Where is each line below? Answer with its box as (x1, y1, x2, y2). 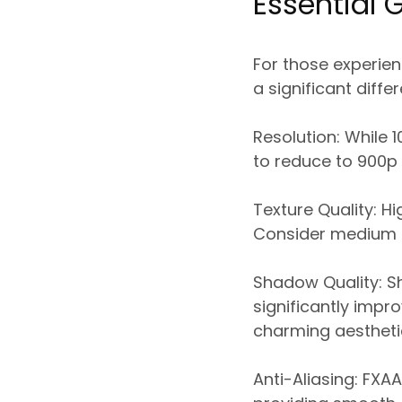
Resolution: (253, 125, 340, 148)
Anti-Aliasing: (253, 367, 358, 390)
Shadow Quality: (253, 270, 382, 293)
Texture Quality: (253, 197, 377, 221)
